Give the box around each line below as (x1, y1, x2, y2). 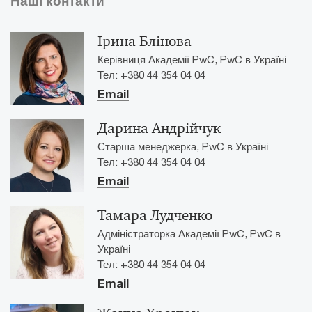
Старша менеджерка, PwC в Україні (97, 140, 268, 153)
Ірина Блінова (97, 32, 192, 50)
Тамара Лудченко (97, 206, 212, 224)
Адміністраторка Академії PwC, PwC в (97, 227, 281, 240)
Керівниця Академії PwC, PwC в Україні (97, 53, 286, 65)
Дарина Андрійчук (97, 119, 221, 137)
